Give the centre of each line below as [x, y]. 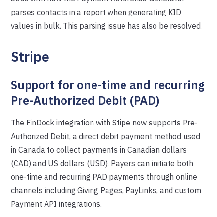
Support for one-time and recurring [108, 85]
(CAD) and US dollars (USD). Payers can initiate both [102, 163]
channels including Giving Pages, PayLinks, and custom [106, 190]
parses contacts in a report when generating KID [96, 12]
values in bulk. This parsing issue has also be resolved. [107, 26]
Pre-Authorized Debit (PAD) [85, 100]
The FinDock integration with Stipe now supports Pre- [104, 123]
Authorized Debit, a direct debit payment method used [106, 136]
